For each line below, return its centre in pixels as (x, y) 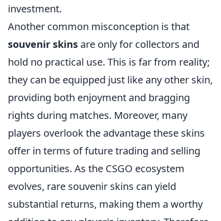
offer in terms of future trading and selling (104, 151)
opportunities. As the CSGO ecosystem (96, 168)
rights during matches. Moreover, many (98, 115)
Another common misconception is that (99, 26)
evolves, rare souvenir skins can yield (92, 186)
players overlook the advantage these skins (106, 133)
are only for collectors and (139, 44)
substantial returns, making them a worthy (105, 204)
